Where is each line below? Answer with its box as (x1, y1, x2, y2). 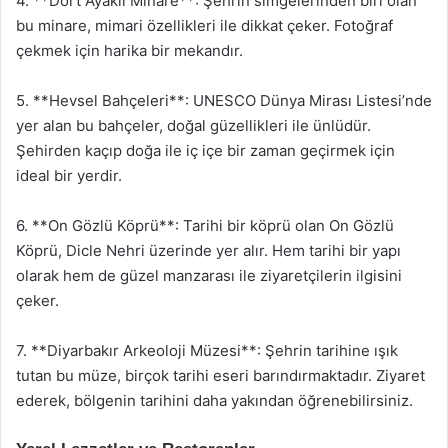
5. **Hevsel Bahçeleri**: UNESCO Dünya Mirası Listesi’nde (16, 91, 432, 110)
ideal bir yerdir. (16, 166, 122, 185)
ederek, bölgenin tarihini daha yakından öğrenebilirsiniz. (16, 391, 413, 410)
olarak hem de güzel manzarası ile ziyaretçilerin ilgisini (16, 266, 402, 285)
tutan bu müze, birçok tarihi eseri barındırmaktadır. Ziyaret (16, 366, 425, 385)
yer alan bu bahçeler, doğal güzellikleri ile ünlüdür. (16, 116, 371, 135)
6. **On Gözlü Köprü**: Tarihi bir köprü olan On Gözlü (16, 216, 394, 235)
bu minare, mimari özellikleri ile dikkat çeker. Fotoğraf (16, 16, 393, 35)
